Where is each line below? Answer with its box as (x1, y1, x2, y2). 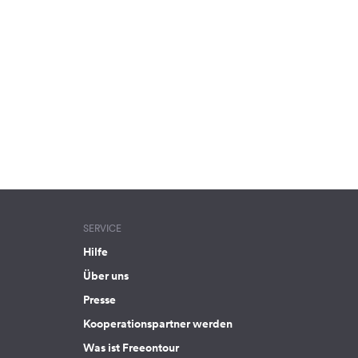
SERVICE (83, 221, 121, 236)
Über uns (83, 268, 129, 284)
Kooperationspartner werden (83, 316, 233, 332)
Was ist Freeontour (83, 340, 179, 356)
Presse (83, 292, 116, 308)
